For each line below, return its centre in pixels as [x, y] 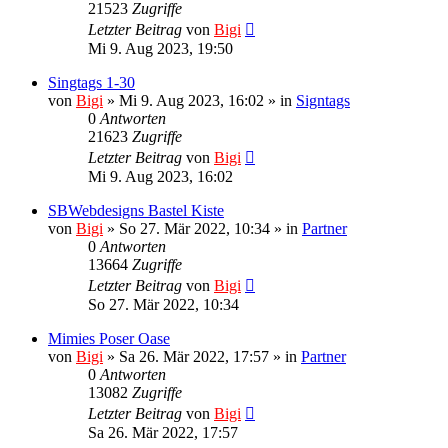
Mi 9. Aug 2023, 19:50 [160, 48]
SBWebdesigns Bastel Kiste [136, 210]
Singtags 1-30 [91, 82]
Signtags [323, 100]
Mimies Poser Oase [109, 338]
